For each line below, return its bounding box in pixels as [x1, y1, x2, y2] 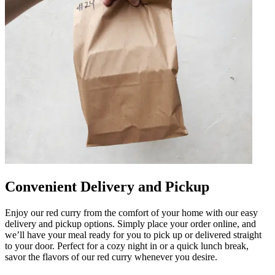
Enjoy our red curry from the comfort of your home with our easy [5, 207, 258, 218]
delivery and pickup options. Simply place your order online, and [5, 218, 256, 229]
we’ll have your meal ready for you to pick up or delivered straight [5, 229, 261, 240]
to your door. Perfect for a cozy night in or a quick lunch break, [5, 240, 249, 251]
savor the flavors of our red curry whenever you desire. [5, 251, 217, 262]
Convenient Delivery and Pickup [5, 178, 209, 195]
